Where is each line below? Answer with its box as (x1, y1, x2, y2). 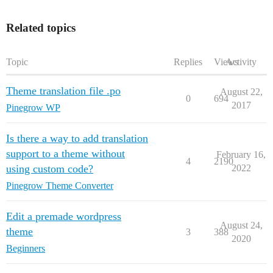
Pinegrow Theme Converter (6, 180, 113, 191)
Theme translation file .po (6, 85, 121, 97)
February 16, (216, 149, 266, 160)
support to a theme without (6, 147, 125, 160)
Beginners (6, 243, 45, 253)
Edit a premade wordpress (6, 210, 121, 222)
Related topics (6, 21, 76, 34)
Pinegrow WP (6, 102, 60, 113)
